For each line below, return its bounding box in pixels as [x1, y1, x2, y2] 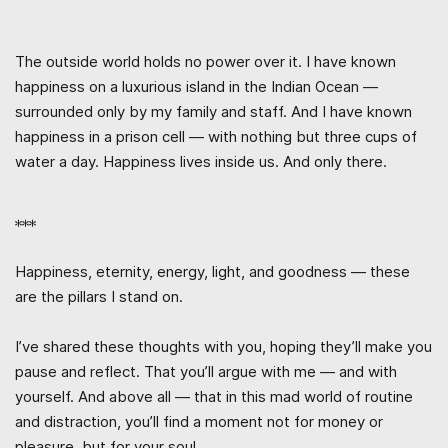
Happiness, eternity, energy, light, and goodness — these [15, 261, 410, 281]
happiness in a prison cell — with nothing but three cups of [15, 126, 417, 146]
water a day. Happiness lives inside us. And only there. [15, 151, 387, 171]
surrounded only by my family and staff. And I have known [15, 101, 412, 121]
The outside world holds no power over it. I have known [15, 51, 396, 71]
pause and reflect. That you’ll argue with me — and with [15, 361, 397, 381]
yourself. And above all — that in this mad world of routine [15, 386, 413, 406]
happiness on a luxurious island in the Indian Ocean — [15, 76, 378, 96]
